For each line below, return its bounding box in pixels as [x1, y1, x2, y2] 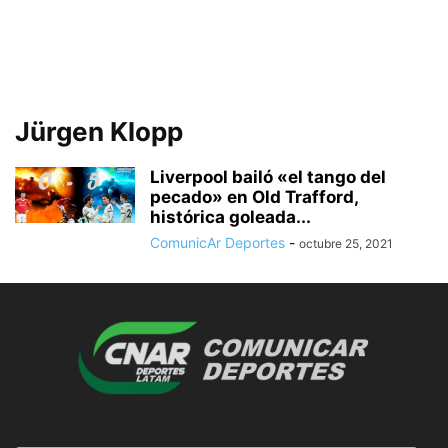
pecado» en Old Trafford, [150, 187, 358, 207]
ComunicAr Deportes [150, 234, 285, 251]
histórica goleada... [150, 207, 311, 227]
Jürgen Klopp [15, 116, 183, 147]
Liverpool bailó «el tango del [150, 167, 386, 187]
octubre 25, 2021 [299, 236, 393, 251]
